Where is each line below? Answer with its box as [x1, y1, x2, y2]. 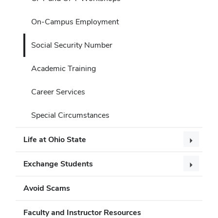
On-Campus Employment [31, 16, 119, 27]
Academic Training [31, 63, 96, 73]
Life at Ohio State [23, 134, 86, 145]
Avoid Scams [23, 182, 70, 193]
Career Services [31, 86, 85, 97]
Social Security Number [31, 39, 112, 50]
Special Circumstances [31, 109, 109, 120]
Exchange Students [23, 158, 93, 169]
